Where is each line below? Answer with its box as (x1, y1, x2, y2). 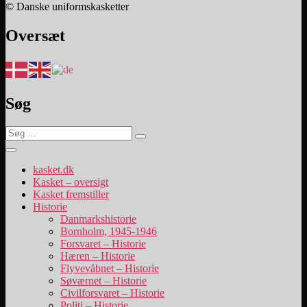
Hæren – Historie (60, 250, 135, 262)
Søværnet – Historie (60, 275, 147, 287)
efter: (5, 138, 27, 150)
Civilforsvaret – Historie (60, 287, 164, 299)
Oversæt (5, 26, 65, 45)
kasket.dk (33, 164, 74, 176)
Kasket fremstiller (33, 188, 109, 201)
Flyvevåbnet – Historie (60, 262, 159, 275)
